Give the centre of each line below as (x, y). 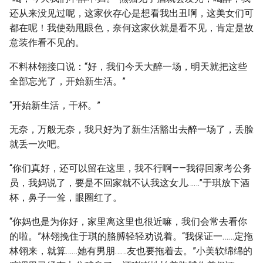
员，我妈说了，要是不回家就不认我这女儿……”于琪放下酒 (129, 183)
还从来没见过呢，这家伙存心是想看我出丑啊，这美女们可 (131, 13)
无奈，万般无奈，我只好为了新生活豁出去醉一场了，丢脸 (131, 129)
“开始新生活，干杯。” (55, 105)
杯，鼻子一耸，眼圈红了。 (66, 198)
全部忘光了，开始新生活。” (68, 81)
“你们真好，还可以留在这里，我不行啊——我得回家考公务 (131, 168)
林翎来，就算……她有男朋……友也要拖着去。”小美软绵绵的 (131, 251)
